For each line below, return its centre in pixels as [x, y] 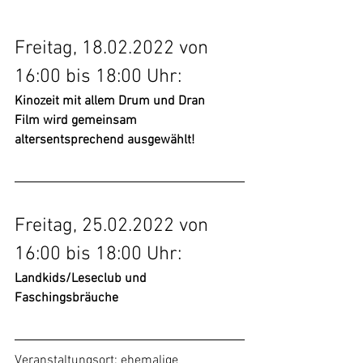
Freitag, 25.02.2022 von [114, 226]
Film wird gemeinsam [77, 121]
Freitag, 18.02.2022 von [114, 49]
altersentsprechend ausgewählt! [105, 140]
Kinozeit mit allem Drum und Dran [110, 101]
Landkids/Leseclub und [82, 279]
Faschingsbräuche [68, 298]
